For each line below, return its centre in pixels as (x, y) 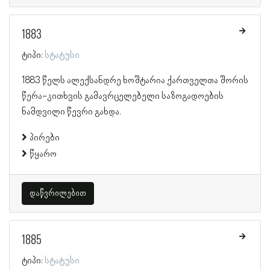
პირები (45, 138)
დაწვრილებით (58, 193)
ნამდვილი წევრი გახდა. (71, 112)
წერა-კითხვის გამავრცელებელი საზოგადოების (123, 96)
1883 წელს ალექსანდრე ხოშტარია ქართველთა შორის (135, 80)
